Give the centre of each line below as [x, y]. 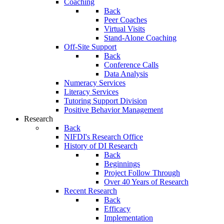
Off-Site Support [90, 47]
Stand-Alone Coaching [140, 38]
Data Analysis [126, 74]
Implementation [128, 218]
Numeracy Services [95, 83]
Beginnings [122, 164]
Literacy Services [91, 92]
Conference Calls [131, 65]
